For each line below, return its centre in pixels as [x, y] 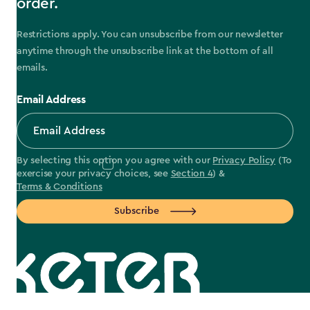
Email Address [51, 100]
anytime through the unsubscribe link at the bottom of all [145, 52]
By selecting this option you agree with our [115, 161]
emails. [32, 68]
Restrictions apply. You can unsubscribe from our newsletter [150, 35]
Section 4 [192, 174]
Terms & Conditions [60, 187]
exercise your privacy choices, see [94, 174]
